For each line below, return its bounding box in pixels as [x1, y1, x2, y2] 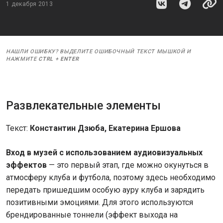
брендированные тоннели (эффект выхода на [6, 210, 178, 220]
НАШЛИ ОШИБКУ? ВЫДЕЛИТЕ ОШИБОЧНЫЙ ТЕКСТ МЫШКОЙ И [6, 48, 192, 55]
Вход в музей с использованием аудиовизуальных [6, 148, 203, 157]
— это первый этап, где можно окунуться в [49, 160, 209, 170]
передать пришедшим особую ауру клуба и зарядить [6, 185, 205, 195]
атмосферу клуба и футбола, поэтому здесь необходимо [6, 173, 216, 182]
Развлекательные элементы [6, 99, 161, 112]
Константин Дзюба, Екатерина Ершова [30, 123, 181, 133]
